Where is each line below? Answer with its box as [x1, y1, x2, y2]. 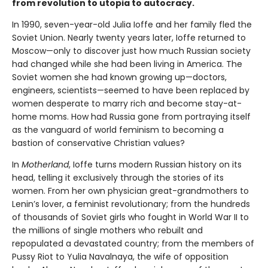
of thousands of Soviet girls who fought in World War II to [12, 211, 249, 223]
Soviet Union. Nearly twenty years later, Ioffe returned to [12, 31, 246, 44]
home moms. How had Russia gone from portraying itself [12, 110, 251, 123]
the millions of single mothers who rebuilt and [12, 224, 203, 236]
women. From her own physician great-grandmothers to [12, 184, 249, 197]
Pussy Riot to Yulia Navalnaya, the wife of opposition [12, 250, 229, 263]
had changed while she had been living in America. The [12, 57, 242, 70]
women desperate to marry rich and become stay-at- [12, 97, 242, 109]
